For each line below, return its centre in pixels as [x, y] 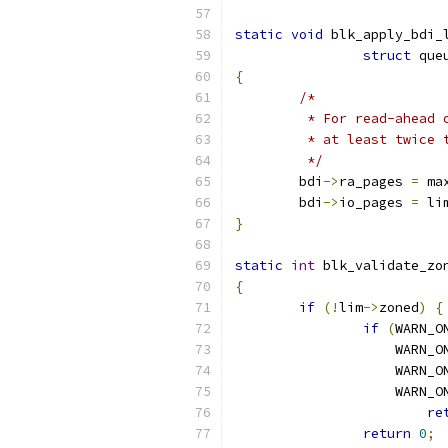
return [387, 433]
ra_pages [375, 181]
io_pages [375, 202]
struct [387, 55]
